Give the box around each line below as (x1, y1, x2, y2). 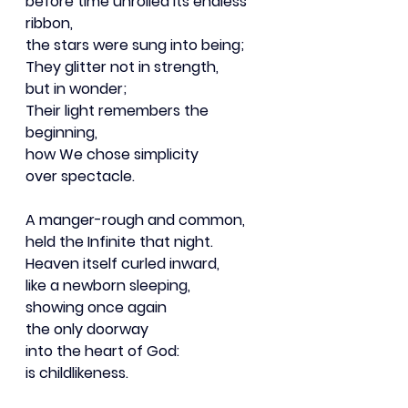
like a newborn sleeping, (25, 274, 190, 296)
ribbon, (25, 12, 73, 34)
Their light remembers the (25, 99, 212, 121)
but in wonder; (25, 77, 127, 99)
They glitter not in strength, (25, 56, 219, 77)
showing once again (25, 296, 167, 318)
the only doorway (25, 318, 148, 340)
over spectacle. (25, 165, 135, 187)
